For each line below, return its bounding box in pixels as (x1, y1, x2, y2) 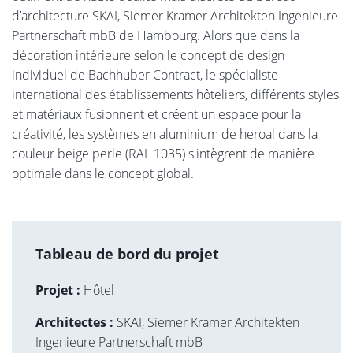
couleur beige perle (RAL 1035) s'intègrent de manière (12, 144, 314, 162)
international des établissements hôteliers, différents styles (12, 85, 339, 103)
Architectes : (35, 313, 113, 331)
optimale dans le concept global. (12, 164, 194, 182)
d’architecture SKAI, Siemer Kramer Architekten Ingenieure (12, 6, 338, 24)
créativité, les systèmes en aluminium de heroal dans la (12, 124, 318, 143)
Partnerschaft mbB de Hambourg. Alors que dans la (12, 26, 299, 44)
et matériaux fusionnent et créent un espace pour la (12, 105, 301, 123)
